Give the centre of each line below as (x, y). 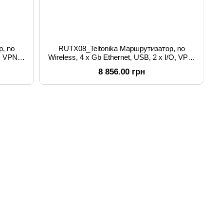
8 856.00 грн (121, 72)
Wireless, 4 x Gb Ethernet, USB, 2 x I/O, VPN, (121, 57)
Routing (121, 66)
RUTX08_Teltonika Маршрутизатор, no (121, 48)
